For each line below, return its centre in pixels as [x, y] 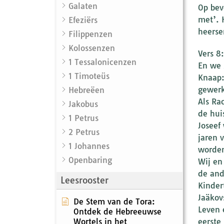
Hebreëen [86, 90]
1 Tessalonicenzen [102, 62]
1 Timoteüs [89, 76]
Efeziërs [83, 20]
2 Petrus [84, 132]
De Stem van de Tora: [114, 201]
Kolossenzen [92, 48]
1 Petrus [83, 118]
